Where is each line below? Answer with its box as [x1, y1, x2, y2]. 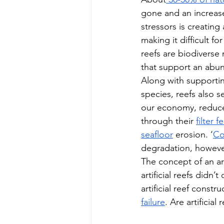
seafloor [141, 128, 173, 140]
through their [141, 115, 196, 126]
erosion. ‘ [173, 128, 213, 140]
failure [141, 196, 165, 207]
